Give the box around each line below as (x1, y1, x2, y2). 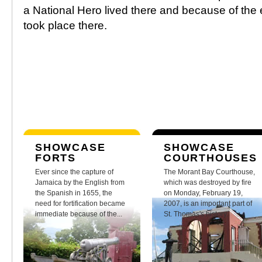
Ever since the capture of (35, 168, 113, 176)
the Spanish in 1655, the (35, 189, 112, 197)
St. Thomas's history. (164, 210, 228, 218)
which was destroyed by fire (164, 178, 251, 187)
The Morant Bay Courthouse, (164, 168, 255, 176)
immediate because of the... (35, 210, 122, 218)
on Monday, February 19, (164, 189, 243, 197)
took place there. (23, 19, 107, 32)
